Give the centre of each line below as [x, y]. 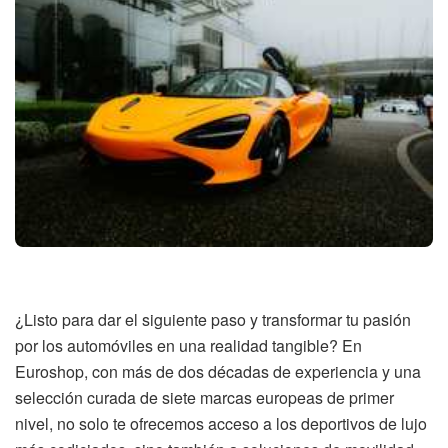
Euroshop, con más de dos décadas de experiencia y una [218, 371]
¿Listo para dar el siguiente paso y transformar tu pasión [213, 319]
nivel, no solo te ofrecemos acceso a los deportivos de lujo [221, 423]
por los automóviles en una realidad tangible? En [188, 345]
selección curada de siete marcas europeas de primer [204, 397]
